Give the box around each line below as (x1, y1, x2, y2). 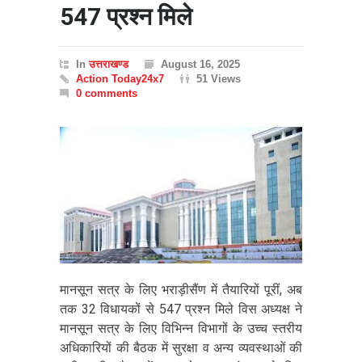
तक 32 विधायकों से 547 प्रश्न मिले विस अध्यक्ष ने (60, 301, 302, 317)
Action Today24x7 (76, 73, 164, 85)
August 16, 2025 (161, 58, 240, 70)
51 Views (196, 73, 241, 85)
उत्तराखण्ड (89, 58, 128, 70)
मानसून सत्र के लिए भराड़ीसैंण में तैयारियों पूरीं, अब (60, 281, 302, 297)
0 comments (76, 87, 137, 99)
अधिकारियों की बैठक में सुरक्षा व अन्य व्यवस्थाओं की (60, 339, 302, 356)
